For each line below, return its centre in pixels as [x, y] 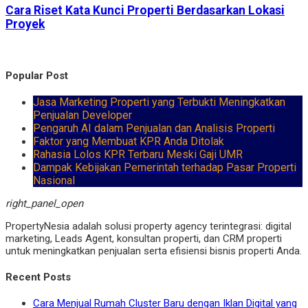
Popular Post [37, 75]
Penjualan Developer [82, 115]
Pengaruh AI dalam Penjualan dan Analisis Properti [154, 128]
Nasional [54, 180]
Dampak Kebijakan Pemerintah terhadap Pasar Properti [165, 167]
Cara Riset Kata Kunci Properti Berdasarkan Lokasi [145, 11]
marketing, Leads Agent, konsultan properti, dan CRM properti [144, 238]
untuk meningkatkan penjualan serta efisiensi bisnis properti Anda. [154, 251]
